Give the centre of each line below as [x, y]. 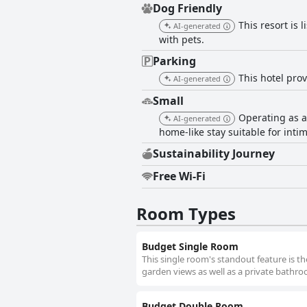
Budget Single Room [190, 247]
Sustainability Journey [214, 154]
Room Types [186, 214]
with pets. [182, 40]
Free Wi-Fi [179, 176]
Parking [174, 61]
